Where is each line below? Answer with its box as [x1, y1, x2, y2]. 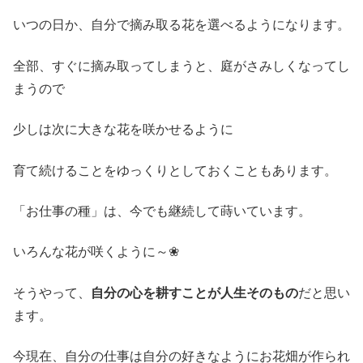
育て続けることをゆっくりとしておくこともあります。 [13, 163, 337, 177]
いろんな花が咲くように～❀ [13, 245, 179, 259]
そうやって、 [13, 285, 91, 300]
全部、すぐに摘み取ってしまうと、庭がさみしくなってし [13, 58, 350, 73]
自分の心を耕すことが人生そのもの [91, 285, 298, 300]
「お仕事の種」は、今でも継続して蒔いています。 [13, 203, 311, 218]
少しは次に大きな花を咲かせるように [13, 122, 233, 137]
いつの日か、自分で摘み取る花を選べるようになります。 [13, 18, 350, 32]
